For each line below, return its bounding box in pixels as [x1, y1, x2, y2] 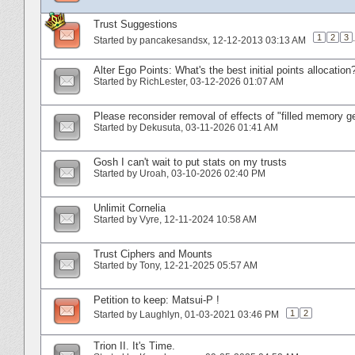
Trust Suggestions [94, 17, 177, 30]
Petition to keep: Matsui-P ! [94, 293, 219, 306]
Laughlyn [139, 308, 180, 320]
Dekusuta [139, 121, 181, 133]
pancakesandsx [139, 34, 208, 46]
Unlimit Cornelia [94, 201, 166, 214]
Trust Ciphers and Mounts [94, 247, 212, 260]
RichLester [139, 75, 185, 87]
